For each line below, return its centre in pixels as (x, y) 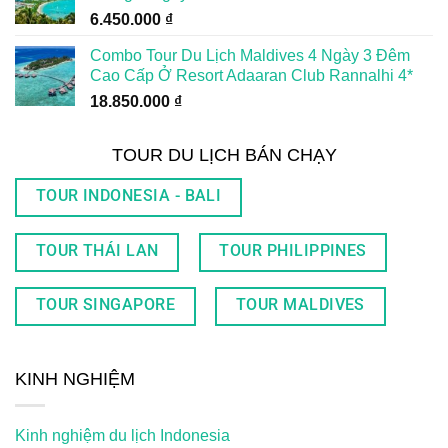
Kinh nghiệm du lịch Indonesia (122, 435)
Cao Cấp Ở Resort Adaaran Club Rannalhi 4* (251, 76)
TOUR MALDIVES (300, 305)
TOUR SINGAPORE (105, 305)
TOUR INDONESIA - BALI (128, 196)
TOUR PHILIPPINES (293, 250)
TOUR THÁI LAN (97, 250)
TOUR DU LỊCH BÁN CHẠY (224, 155)
